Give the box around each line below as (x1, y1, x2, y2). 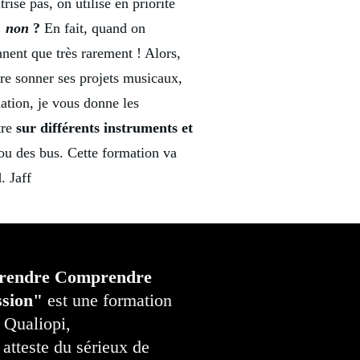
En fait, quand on (40, 20, 145, 37)
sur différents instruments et (16, 120, 193, 137)
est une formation (43, 290, 173, 311)
